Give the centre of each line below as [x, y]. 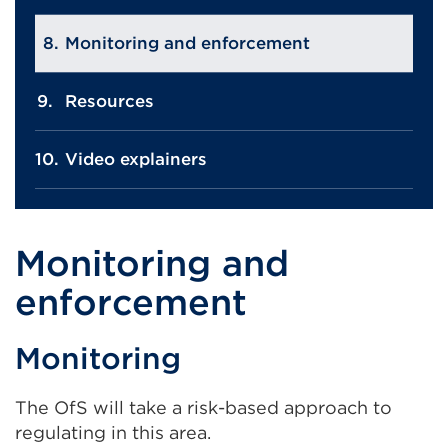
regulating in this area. [113, 432]
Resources [109, 101]
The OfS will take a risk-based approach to [203, 407]
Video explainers [136, 159]
